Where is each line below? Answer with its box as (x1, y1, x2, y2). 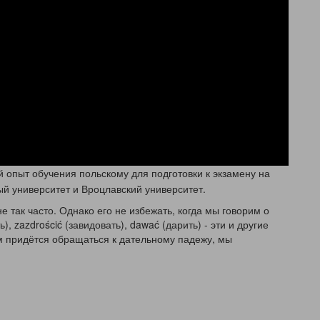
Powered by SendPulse (121, 48, 212, 61)
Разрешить (170, 10, 239, 26)
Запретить (81, 10, 146, 26)
